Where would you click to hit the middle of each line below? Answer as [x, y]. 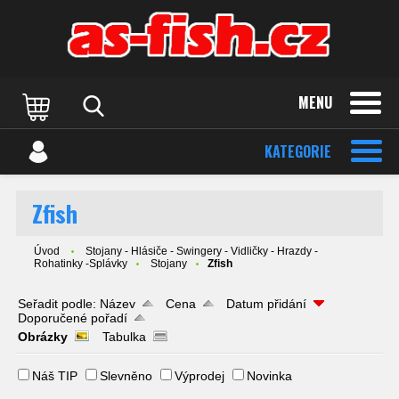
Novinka [269, 376]
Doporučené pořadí [73, 318]
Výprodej [199, 376]
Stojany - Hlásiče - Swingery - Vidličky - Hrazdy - [202, 251]
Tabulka [124, 337]
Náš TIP [55, 376]
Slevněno [126, 376]
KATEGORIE [298, 151]
